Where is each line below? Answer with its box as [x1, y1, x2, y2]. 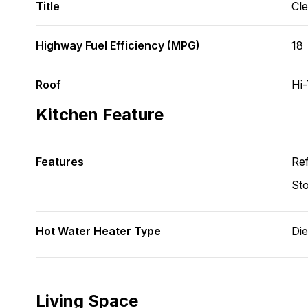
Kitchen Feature [36, 104, 164, 124]
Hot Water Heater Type [36, 224, 161, 238]
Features [36, 155, 84, 168]
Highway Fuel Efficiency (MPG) [36, 38, 200, 52]
